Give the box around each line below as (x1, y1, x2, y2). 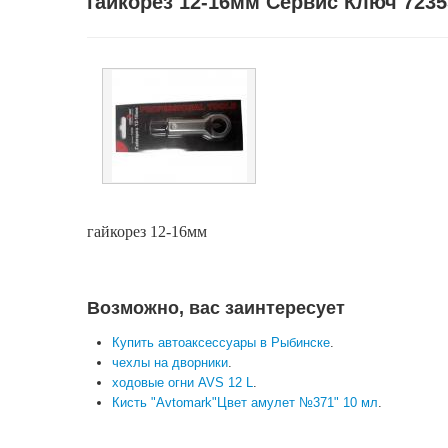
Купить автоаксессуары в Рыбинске (112, 335, 330, 350)
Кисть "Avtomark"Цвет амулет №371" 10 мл (112, 395, 378, 410)
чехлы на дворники (112, 355, 228, 370)
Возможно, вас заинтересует (87, 298, 345, 318)
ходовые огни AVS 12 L (112, 375, 253, 390)
